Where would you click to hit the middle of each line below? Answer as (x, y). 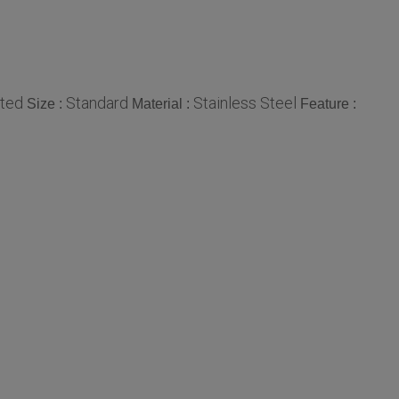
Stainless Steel (245, 103)
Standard (97, 103)
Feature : (328, 104)
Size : (46, 104)
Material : (163, 104)
